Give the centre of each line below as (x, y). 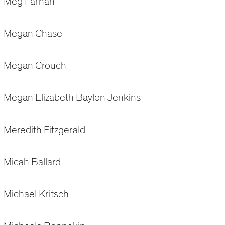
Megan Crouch (35, 66)
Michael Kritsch (36, 194)
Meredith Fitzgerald (44, 130)
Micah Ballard (32, 162)
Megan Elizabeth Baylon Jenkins (72, 98)
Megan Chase (33, 34)
